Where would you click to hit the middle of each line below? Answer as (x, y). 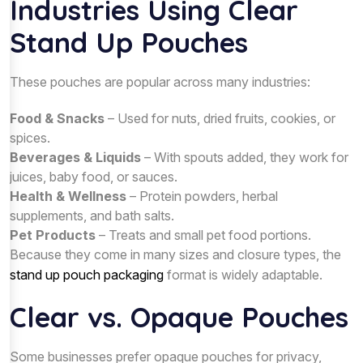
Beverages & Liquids (75, 157)
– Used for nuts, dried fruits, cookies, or (220, 118)
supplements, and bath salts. (92, 215)
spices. (30, 137)
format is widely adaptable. (243, 274)
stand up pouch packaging (87, 274)
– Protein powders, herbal (202, 196)
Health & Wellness (68, 196)
